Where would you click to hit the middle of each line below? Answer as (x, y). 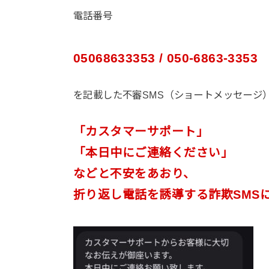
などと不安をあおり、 (134, 174)
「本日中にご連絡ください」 (153, 153)
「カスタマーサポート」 (141, 132)
